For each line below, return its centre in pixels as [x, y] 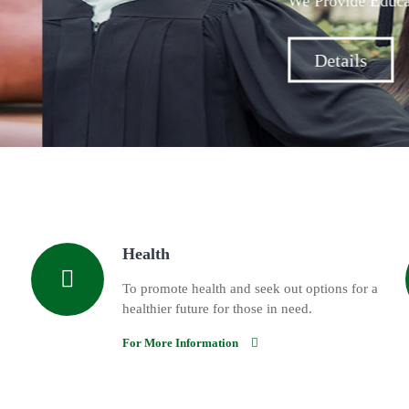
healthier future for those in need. [217, 309]
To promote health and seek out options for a [250, 289]
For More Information [180, 343]
